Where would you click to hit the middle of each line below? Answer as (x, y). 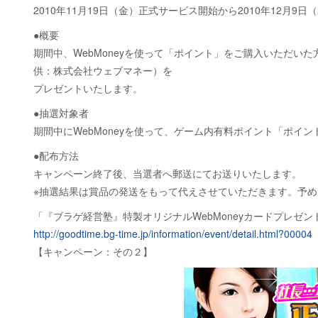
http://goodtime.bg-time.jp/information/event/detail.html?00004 (173, 234)
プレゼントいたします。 (88, 88)
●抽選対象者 (61, 113)
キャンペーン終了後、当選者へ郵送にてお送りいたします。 (168, 173)
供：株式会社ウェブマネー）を (103, 70)
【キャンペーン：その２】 (93, 251)
